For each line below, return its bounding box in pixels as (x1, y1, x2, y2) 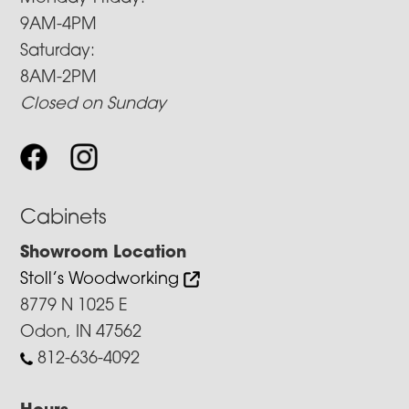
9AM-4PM (20, 16, 98, 34)
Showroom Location (20, 244, 187, 262)
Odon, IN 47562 (20, 323, 142, 341)
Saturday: (20, 42, 96, 60)
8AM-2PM (20, 68, 98, 87)
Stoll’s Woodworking (20, 270, 184, 288)
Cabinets (20, 207, 108, 229)
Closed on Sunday (20, 95, 167, 113)
